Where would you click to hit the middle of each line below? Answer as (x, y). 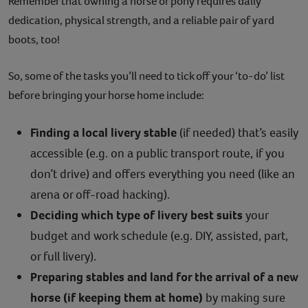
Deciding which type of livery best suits (136, 215)
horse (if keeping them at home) (117, 297)
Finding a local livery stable (103, 132)
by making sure (244, 297)
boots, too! (35, 39)
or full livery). (63, 256)
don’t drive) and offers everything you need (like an (163, 174)
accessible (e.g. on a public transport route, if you (157, 153)
